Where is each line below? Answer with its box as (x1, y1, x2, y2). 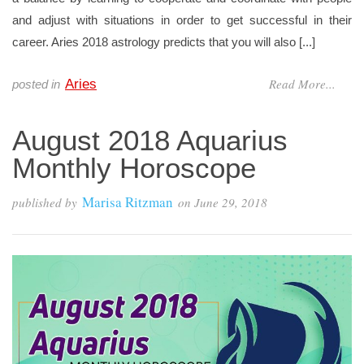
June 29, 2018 (194, 194, 267, 211)
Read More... (269, 76, 336, 93)
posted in (12, 77, 60, 92)
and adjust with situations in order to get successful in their (12, 13, 352, 28)
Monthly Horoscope (12, 152, 256, 184)
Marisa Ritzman (82, 193, 173, 212)
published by (12, 194, 77, 211)
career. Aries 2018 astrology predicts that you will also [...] (12, 35, 315, 50)
